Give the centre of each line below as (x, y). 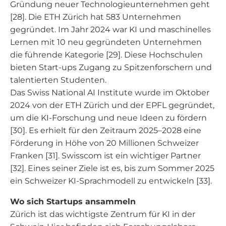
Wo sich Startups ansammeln (73, 202)
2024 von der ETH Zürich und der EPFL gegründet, (112, 105)
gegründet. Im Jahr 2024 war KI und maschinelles (110, 30)
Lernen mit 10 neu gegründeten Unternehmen (106, 42)
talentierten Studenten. (58, 80)
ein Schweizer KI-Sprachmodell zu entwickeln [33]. (111, 181)
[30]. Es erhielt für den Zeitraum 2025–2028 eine (106, 130)
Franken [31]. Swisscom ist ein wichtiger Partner (105, 156)
